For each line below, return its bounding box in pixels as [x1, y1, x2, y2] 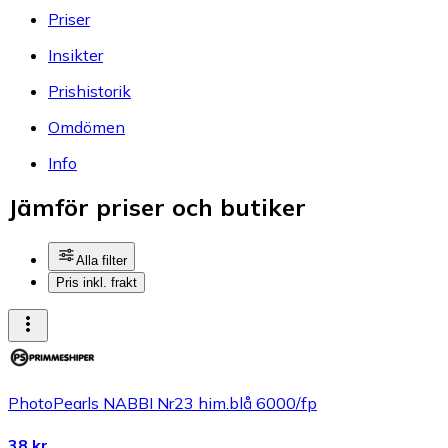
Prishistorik [48, 80, 131, 101]
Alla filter [76, 253, 127, 269]
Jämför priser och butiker [8, 192, 306, 223]
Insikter [48, 44, 103, 65]
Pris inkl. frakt [56, 275, 137, 291]
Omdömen [48, 116, 125, 137]
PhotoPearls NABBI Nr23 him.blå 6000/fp [8, 393, 317, 414]
